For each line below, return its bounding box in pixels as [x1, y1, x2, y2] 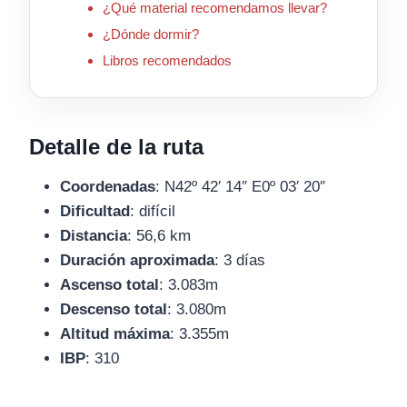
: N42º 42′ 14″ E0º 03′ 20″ [155, 178, 325, 196]
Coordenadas [60, 178, 155, 196]
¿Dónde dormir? [102, 26, 199, 43]
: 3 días [214, 252, 265, 270]
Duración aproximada [60, 252, 214, 270]
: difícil [130, 203, 175, 221]
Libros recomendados [102, 53, 232, 69]
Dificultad [60, 203, 130, 221]
